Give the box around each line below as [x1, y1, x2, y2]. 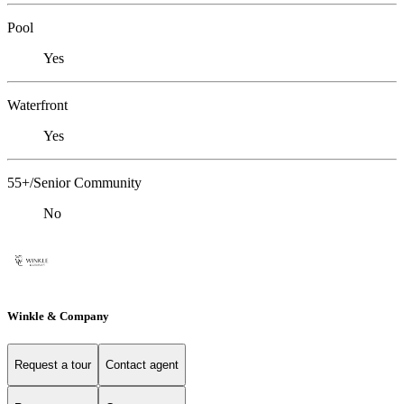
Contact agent [106, 358, 179, 372]
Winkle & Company [7, 308, 109, 323]
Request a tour [14, 358, 91, 372]
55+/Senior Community [7, 175, 142, 191]
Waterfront [7, 97, 68, 114]
